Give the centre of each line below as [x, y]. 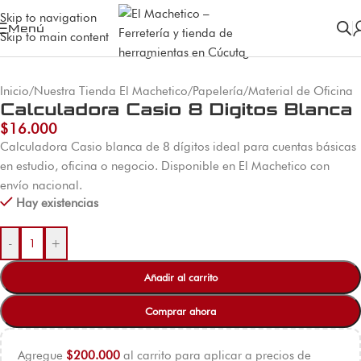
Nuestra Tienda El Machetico [111, 91]
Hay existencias [57, 203]
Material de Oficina [301, 91]
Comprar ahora [180, 311]
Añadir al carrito [180, 277]
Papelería [218, 91]
